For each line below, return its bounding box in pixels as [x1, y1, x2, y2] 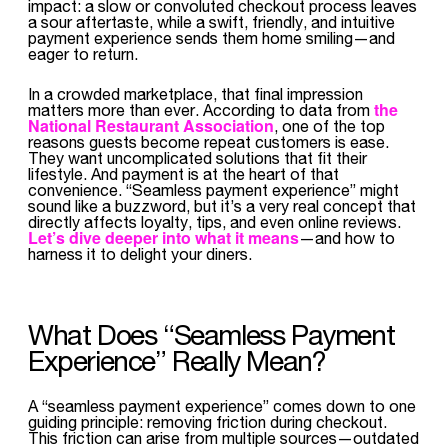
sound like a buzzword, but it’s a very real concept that [28, 196, 416, 215]
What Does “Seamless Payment [28, 318, 395, 351]
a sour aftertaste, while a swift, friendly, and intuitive [28, 12, 395, 31]
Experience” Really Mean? [28, 344, 326, 377]
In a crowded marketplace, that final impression [28, 84, 363, 103]
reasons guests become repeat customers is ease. [28, 132, 389, 151]
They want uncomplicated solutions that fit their [28, 148, 367, 167]
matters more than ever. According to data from [28, 100, 374, 119]
